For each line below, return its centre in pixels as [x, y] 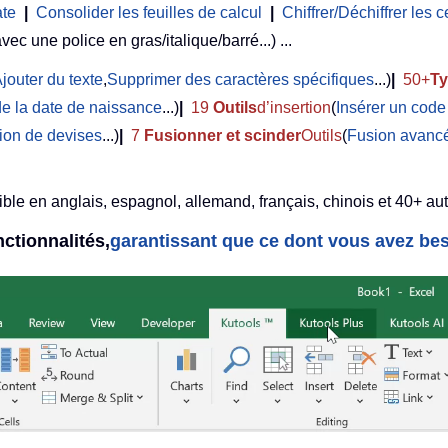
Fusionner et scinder [222, 136]
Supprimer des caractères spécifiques [240, 80]
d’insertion [294, 108]
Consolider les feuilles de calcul [149, 13]
